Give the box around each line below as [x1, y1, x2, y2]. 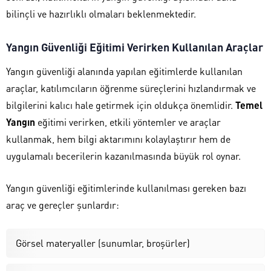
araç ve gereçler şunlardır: [6, 198, 119, 211]
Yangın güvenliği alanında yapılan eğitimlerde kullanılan [6, 64, 243, 77]
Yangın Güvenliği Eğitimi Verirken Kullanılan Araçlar [6, 39, 263, 54]
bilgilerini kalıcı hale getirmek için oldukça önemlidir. [6, 98, 235, 111]
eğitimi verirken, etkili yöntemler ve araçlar [35, 115, 221, 128]
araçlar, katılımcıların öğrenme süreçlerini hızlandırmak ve [6, 81, 256, 94]
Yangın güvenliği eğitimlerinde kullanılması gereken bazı [6, 181, 246, 194]
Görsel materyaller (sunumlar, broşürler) [16, 236, 190, 249]
